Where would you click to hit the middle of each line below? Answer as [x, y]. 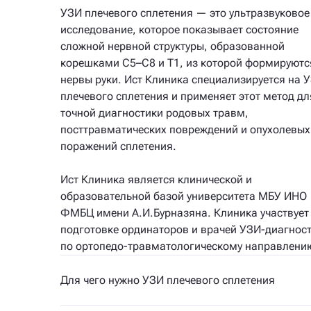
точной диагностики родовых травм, [154, 113]
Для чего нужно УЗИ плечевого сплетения [168, 280]
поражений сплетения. [118, 146]
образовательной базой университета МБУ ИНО [184, 196]
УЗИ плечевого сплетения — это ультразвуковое [185, 13]
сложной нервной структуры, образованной [173, 46]
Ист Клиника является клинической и [156, 179]
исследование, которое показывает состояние [179, 30]
